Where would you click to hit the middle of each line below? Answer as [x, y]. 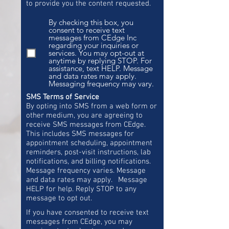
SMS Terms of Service [63, 97]
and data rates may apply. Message [87, 180]
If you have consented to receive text [87, 213]
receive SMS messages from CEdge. [86, 125]
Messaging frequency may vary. [101, 84]
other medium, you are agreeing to [84, 116]
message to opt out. [59, 198]
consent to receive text [87, 30]
